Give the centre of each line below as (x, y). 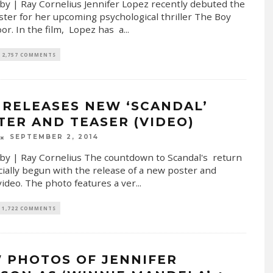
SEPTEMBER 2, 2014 (54, 137)
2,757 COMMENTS (29, 55)
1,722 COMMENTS (29, 208)
